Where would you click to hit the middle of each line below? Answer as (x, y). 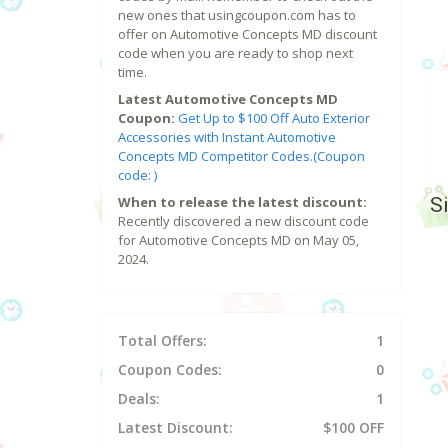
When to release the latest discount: (242, 202)
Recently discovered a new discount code (243, 221)
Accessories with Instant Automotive (227, 137)
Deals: (139, 399)
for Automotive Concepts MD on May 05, (238, 240)
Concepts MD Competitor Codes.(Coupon (241, 156)
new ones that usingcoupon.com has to (237, 15)
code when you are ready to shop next (235, 53)
